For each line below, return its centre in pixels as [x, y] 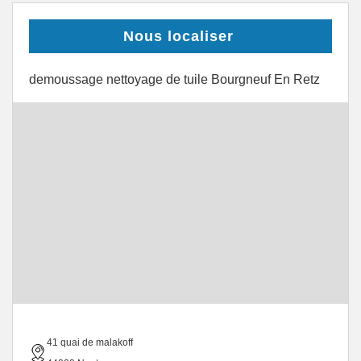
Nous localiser [178, 36]
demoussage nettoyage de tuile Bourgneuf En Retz [174, 79]
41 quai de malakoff [90, 342]
